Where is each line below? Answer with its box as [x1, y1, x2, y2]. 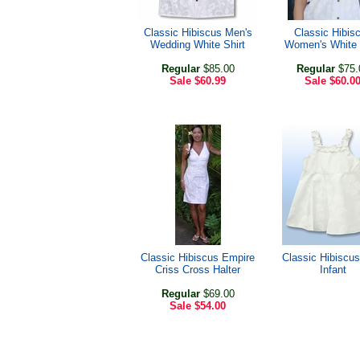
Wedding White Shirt [150, 39, 245, 51]
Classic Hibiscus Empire [141, 252, 255, 264]
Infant [319, 264, 346, 276]
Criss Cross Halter [155, 264, 240, 276]
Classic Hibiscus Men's [143, 27, 252, 39]
